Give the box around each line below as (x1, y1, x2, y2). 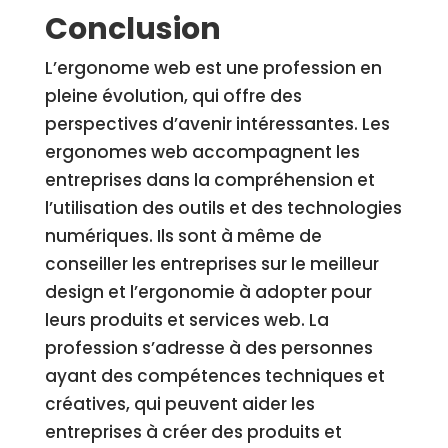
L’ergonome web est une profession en (44, 56, 382, 80)
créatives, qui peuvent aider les (44, 392, 315, 416)
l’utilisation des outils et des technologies (44, 196, 402, 220)
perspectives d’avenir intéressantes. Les (44, 112, 390, 136)
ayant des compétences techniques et (44, 364, 385, 388)
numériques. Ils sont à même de (44, 224, 322, 248)
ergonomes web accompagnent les (44, 140, 360, 164)
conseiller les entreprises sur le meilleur (44, 252, 379, 276)
